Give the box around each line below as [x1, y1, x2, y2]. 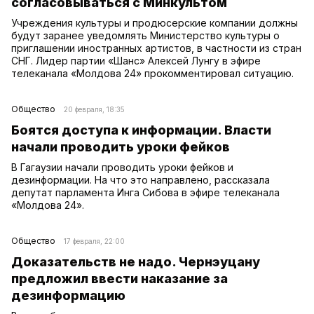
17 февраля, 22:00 [64, 236, 125, 245]
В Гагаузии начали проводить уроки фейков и [11, 161, 233, 173]
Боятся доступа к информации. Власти [11, 122, 271, 137]
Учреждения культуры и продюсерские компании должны [11, 16, 298, 29]
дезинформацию [11, 287, 125, 303]
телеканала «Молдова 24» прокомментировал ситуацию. [11, 67, 294, 79]
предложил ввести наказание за [11, 271, 228, 286]
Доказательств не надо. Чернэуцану [11, 254, 260, 269]
